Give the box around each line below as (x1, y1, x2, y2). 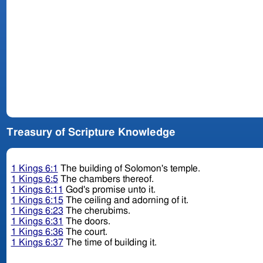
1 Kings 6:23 (11, 206, 63, 216)
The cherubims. (63, 206, 133, 216)
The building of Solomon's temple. (58, 164, 203, 174)
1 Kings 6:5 (11, 174, 58, 184)
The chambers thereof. (58, 174, 156, 184)
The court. (63, 227, 110, 237)
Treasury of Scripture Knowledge (6, 127, 176, 139)
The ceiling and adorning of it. (63, 195, 191, 205)
